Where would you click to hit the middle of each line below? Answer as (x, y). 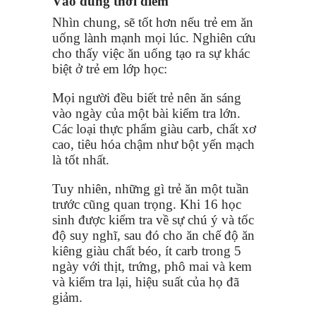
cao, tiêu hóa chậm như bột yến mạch (153, 145)
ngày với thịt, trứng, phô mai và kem (152, 267)
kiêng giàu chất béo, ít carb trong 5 (147, 251)
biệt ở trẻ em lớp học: (110, 69)
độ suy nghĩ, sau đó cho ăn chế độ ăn (153, 236)
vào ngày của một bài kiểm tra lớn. (146, 114)
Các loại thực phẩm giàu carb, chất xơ (154, 129)
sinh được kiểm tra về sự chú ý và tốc (153, 220)
